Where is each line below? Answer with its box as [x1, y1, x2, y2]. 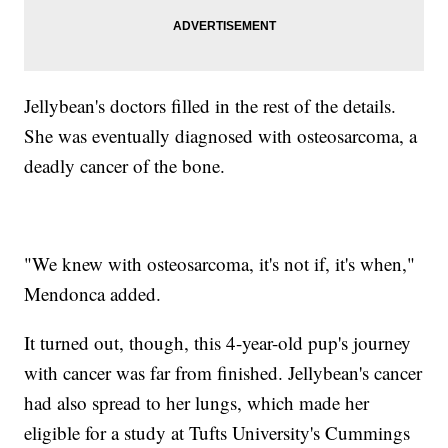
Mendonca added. [24, 281, 162, 307]
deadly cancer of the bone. [24, 153, 226, 179]
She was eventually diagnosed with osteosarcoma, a [24, 123, 418, 149]
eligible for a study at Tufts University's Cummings [24, 420, 411, 446]
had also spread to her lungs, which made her [24, 390, 370, 416]
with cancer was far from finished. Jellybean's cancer [24, 360, 423, 386]
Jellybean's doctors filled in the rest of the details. [24, 93, 397, 119]
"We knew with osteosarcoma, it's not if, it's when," [24, 251, 416, 277]
